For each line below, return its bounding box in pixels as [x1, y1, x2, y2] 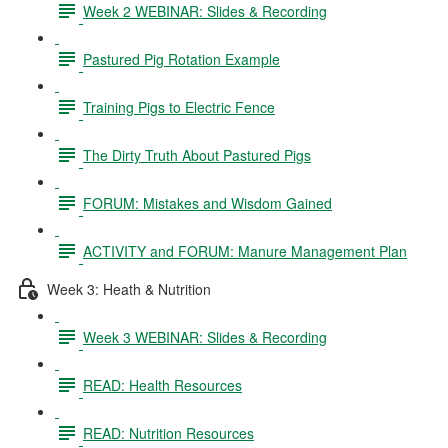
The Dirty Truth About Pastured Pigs [83, 144, 311, 165]
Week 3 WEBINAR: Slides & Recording [83, 326, 327, 347]
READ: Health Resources [83, 374, 242, 395]
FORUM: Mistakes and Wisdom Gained [83, 192, 332, 213]
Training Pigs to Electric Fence [83, 96, 275, 117]
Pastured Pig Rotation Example [83, 48, 280, 69]
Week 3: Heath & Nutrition [47, 278, 211, 299]
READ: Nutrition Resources [83, 422, 254, 443]
